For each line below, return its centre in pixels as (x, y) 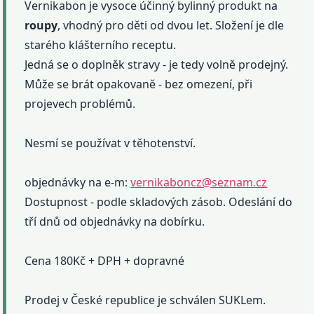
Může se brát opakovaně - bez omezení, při (139, 84)
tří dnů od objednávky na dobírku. (115, 221)
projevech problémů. (80, 103)
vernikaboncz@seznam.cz (199, 182)
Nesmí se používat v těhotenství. (110, 143)
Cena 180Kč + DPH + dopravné (105, 260)
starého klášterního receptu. (101, 45)
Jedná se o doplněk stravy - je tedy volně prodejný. (157, 64)
